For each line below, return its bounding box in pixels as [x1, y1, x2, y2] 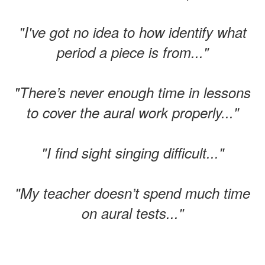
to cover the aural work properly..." [26, 102, 239, 122]
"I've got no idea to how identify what [18, 22, 247, 42]
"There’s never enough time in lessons [14, 82, 251, 102]
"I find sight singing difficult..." [41, 143, 224, 163]
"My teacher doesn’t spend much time [15, 183, 250, 203]
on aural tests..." [81, 203, 184, 223]
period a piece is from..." [56, 42, 209, 62]
